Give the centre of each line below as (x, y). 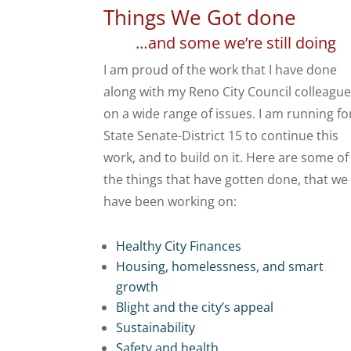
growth (137, 287)
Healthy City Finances (179, 246)
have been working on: (170, 202)
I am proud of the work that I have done (220, 70)
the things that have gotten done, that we (226, 180)
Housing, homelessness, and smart (220, 267)
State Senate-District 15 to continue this (221, 136)
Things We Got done (200, 18)
